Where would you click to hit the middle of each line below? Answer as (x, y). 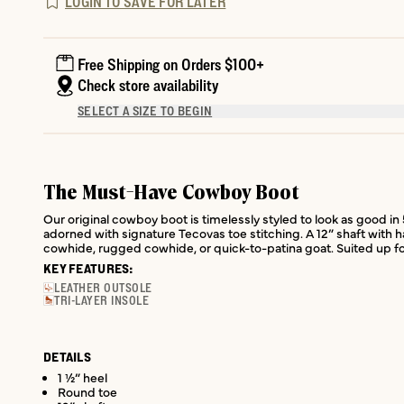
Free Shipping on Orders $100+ (171, 65)
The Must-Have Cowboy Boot (171, 192)
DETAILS (67, 357)
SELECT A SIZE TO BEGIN (145, 111)
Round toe (87, 391)
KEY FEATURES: (88, 268)
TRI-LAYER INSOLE (102, 300)
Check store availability (148, 86)
